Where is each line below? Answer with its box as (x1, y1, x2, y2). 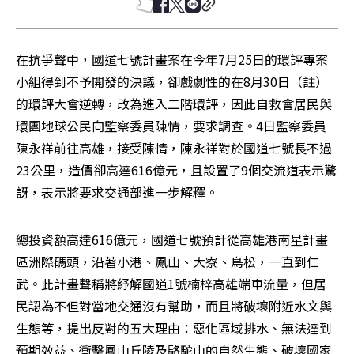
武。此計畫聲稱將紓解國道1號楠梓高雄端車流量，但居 (16, 274, 326, 293)
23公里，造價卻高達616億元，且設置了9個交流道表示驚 (16, 160, 337, 179)
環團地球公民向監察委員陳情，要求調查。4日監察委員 (16, 116, 326, 135)
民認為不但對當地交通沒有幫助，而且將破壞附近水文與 (16, 296, 332, 315)
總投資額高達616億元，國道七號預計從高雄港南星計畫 (16, 230, 328, 249)
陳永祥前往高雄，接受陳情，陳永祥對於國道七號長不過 (16, 138, 332, 157)
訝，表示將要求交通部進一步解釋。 (16, 183, 218, 201)
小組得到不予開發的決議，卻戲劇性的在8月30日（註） (16, 72, 328, 91)
